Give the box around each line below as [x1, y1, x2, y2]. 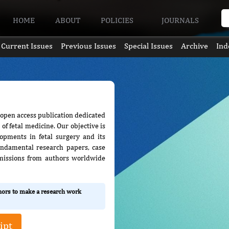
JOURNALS [161, 15, 201, 25]
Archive [181, 41, 209, 51]
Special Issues [124, 41, 173, 51]
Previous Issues [60, 41, 116, 51]
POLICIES [101, 15, 136, 25]
